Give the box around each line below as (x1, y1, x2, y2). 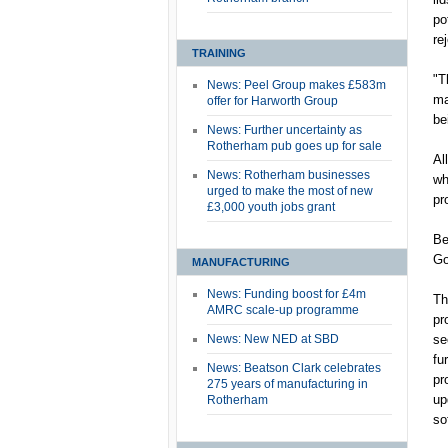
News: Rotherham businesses (207, 168, 370, 182)
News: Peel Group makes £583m (207, 78, 386, 92)
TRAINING (192, 47, 246, 59)
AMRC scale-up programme (207, 303, 359, 317)
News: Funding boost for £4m (207, 287, 366, 301)
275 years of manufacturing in (207, 377, 368, 391)
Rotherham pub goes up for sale (207, 139, 382, 153)
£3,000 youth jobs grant (207, 200, 335, 214)
